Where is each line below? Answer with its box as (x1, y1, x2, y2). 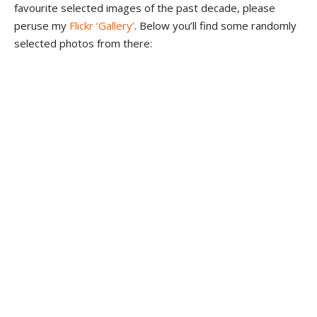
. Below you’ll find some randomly (134, 18, 296, 33)
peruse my (14, 18, 69, 33)
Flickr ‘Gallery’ (69, 18, 134, 33)
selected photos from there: (14, 36, 152, 51)
